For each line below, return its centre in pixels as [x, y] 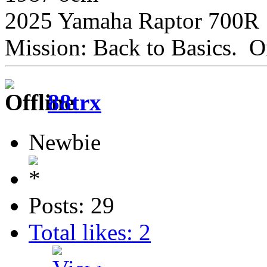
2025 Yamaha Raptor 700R [132, 21]
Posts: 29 [72, 205]
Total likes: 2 [90, 232]
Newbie [65, 142]
